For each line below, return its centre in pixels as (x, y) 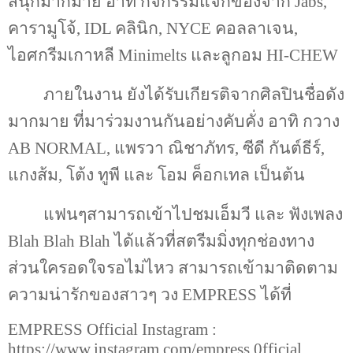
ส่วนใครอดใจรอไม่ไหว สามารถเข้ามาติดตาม (173, 268)
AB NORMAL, (61, 149)
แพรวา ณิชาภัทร (175, 149)
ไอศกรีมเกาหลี (63, 56)
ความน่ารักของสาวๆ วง (95, 294)
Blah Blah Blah (61, 241)
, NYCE (187, 29)
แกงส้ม (33, 175)
